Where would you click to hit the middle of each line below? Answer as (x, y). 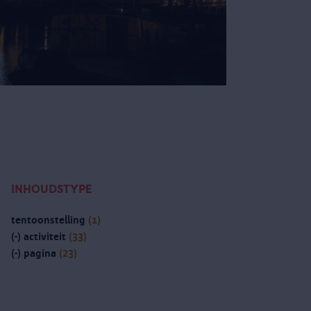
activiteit (45, 237)
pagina (40, 253)
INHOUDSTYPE (52, 190)
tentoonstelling (50, 220)
